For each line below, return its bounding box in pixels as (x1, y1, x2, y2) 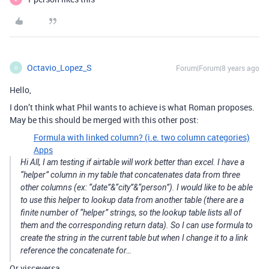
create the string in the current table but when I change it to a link (20, 233, 248, 243)
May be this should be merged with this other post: (10, 114, 199, 125)
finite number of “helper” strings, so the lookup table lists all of (20, 208, 241, 217)
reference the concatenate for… (20, 246, 131, 255)
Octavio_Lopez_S (27, 62, 92, 73)
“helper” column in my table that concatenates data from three (20, 170, 240, 180)
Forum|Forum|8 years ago (176, 63, 259, 73)
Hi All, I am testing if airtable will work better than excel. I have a (20, 157, 244, 167)
